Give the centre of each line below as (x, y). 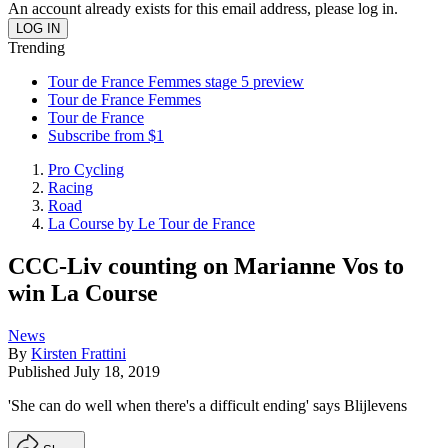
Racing (70, 187)
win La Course (83, 292)
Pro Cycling (86, 169)
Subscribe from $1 (106, 135)
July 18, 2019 (117, 371)
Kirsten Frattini (78, 353)
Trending (36, 47)
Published (41, 371)
